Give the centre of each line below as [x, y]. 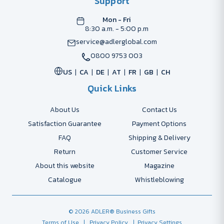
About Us [64, 110]
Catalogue [64, 180]
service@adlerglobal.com [116, 42]
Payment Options [159, 124]
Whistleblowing [159, 180]
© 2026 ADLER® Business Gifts [112, 212]
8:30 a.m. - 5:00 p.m [116, 29]
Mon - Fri [116, 20]
